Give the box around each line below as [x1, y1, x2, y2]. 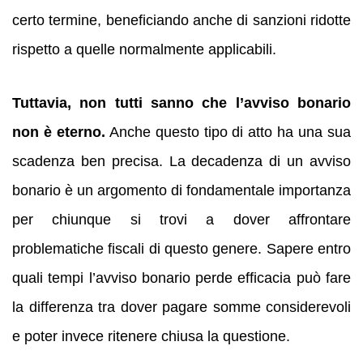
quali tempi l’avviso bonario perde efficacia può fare [12, 270, 351, 287]
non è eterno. [12, 124, 105, 141]
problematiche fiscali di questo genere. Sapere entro [12, 241, 351, 258]
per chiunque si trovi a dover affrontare [12, 211, 351, 228]
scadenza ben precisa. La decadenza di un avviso [12, 153, 351, 170]
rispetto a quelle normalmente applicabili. [12, 41, 276, 58]
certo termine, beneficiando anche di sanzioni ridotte [12, 11, 351, 28]
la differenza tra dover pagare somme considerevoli [12, 299, 351, 316]
